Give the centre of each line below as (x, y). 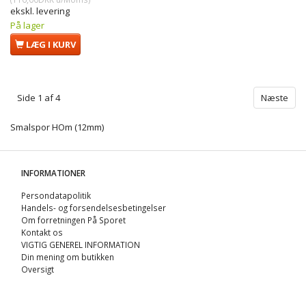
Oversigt (38, 269)
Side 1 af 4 (39, 98)
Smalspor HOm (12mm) (57, 127)
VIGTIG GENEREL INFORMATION (81, 244)
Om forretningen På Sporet (73, 220)
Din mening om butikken (68, 256)
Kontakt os (42, 232)
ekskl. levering (40, 11)
